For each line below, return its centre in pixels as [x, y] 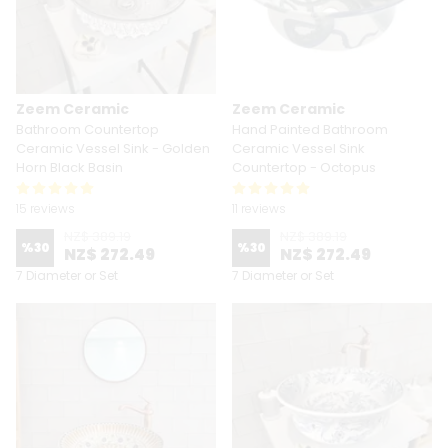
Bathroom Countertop [87, 129]
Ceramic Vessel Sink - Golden [113, 148]
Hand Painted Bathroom [310, 129]
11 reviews [259, 208]
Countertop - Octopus [304, 167]
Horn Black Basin [69, 167]
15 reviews [45, 208]
